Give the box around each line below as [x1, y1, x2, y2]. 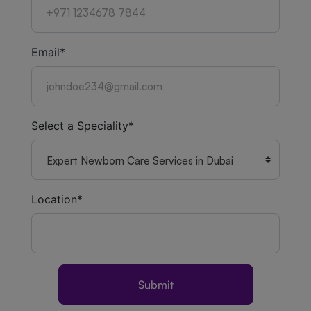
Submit [137, 278, 174, 292]
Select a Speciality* [31, 119, 134, 133]
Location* [31, 192, 83, 207]
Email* [31, 45, 65, 60]
